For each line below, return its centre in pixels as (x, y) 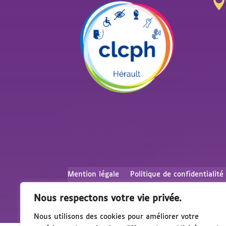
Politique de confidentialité (177, 175)
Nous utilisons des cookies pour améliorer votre (116, 217)
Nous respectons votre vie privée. (108, 199)
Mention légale (94, 175)
